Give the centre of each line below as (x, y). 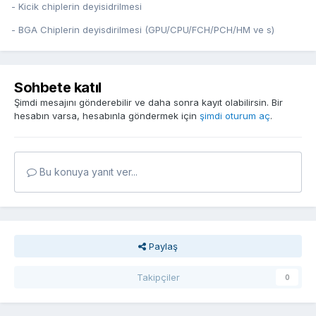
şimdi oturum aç (235, 116)
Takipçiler (158, 278)
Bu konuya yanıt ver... (87, 172)
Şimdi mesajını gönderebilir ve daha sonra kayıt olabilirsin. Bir (148, 103)
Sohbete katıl (58, 88)
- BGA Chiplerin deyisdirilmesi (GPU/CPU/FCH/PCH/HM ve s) (143, 30)
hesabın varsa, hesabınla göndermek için (107, 116)
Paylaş (162, 247)
